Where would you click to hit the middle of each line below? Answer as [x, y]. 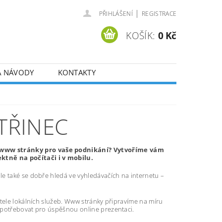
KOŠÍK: [141, 35]
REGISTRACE [159, 14]
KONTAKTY [77, 72]
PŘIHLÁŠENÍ [116, 14]
